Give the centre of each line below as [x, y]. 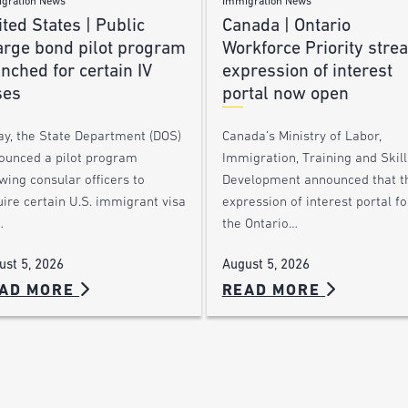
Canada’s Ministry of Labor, [301, 137]
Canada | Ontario [286, 26]
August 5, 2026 [265, 265]
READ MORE [274, 291]
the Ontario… [260, 224]
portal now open [285, 94]
